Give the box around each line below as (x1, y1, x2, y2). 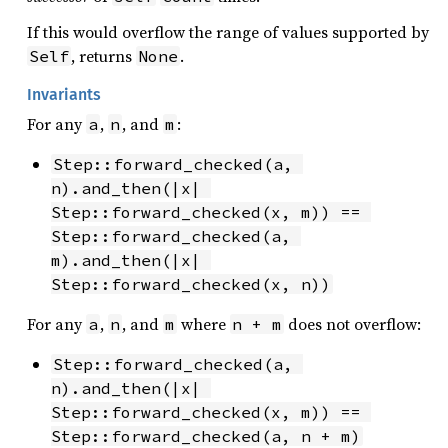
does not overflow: (284, 313, 421, 335)
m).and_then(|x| (51, 250, 201, 270)
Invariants (27, 85, 101, 104)
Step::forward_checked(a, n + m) (51, 426, 361, 446)
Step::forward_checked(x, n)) (51, 274, 331, 294)
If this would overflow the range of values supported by (27, 21, 429, 43)
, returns (71, 45, 136, 67)
